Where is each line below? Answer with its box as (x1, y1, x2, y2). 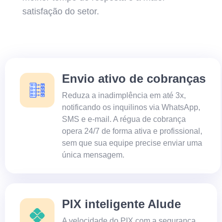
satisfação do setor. (22, 6, 99, 16)
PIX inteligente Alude (62, 197, 181, 211)
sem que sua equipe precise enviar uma (62, 138, 202, 147)
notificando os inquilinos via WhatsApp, (62, 103, 200, 111)
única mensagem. (62, 150, 124, 159)
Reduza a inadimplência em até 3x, (62, 91, 186, 100)
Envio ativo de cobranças (62, 71, 206, 85)
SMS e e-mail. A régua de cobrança (62, 114, 186, 123)
